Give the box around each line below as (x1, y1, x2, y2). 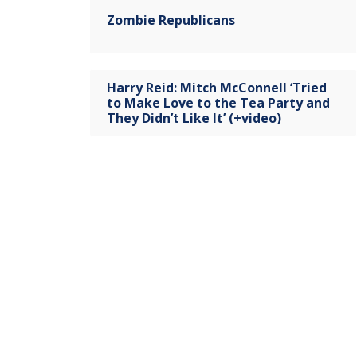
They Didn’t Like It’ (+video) (107, 108, 281, 127)
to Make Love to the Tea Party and (107, 93, 330, 112)
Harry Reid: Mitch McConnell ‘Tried (107, 78, 327, 96)
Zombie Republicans (107, 10, 235, 29)
